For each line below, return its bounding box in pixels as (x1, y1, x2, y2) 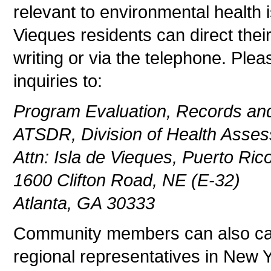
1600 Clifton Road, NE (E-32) (13, 171, 240, 191)
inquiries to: (13, 71, 102, 91)
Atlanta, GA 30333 (13, 194, 155, 214)
